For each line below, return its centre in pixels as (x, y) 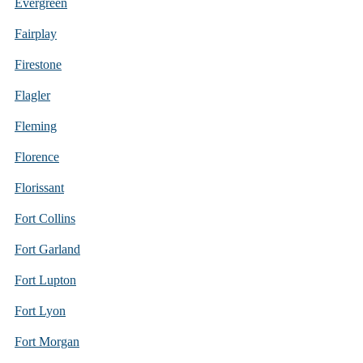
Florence (37, 156)
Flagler (32, 95)
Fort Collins (45, 218)
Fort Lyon (40, 310)
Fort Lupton (45, 280)
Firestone (38, 64)
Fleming (36, 126)
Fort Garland (47, 249)
